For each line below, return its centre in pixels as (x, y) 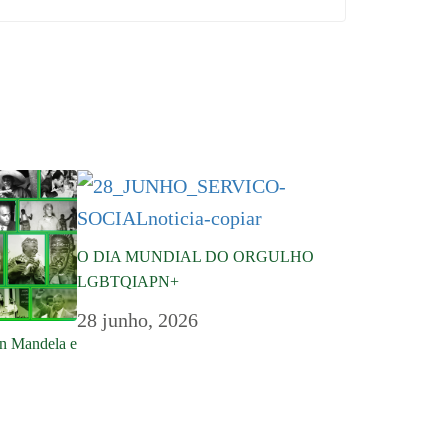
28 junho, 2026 (137, 319)
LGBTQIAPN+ (129, 281)
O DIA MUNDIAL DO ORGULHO (195, 256)
